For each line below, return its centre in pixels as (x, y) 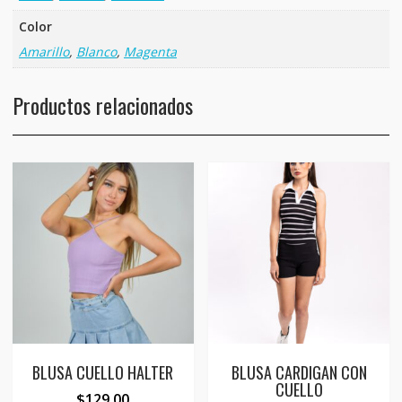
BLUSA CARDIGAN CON (299, 372)
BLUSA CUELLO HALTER (103, 372)
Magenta (150, 52)
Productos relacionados (102, 105)
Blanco (96, 52)
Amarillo (44, 52)
